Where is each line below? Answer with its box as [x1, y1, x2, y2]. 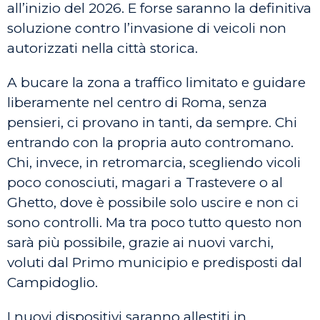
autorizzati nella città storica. [7, 40, 198, 56]
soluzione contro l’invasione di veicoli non [7, 20, 286, 36]
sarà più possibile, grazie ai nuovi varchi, [7, 234, 274, 251]
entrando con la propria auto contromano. [7, 134, 294, 151]
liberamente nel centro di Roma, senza [7, 94, 267, 111]
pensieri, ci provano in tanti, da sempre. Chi [7, 114, 297, 131]
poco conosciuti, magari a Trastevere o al [7, 174, 283, 191]
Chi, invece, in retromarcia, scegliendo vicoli [7, 154, 301, 171]
